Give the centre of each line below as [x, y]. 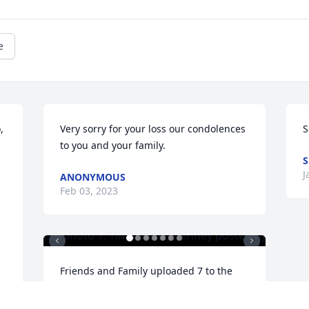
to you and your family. [113, 146]
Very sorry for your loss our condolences [153, 129]
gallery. [77, 288]
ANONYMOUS [93, 177]
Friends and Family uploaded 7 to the [147, 271]
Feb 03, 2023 [89, 191]
